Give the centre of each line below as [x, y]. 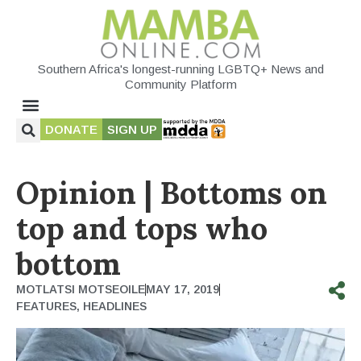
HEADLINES [115, 306]
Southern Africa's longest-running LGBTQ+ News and [180, 68]
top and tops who [142, 228]
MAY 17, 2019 [183, 289]
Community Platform [180, 84]
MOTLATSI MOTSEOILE [81, 289]
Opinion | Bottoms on [172, 192]
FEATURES [46, 306]
